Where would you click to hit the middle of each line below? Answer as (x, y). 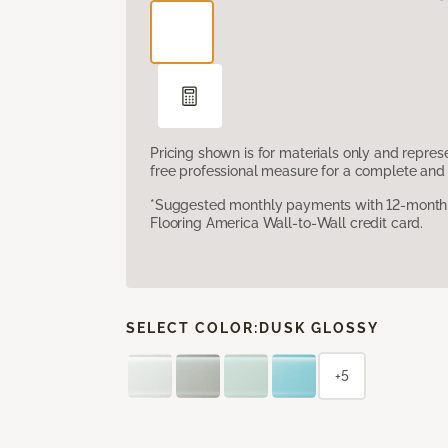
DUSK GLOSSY (319, 327)
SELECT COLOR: (192, 327)
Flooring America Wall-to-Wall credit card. (287, 222)
